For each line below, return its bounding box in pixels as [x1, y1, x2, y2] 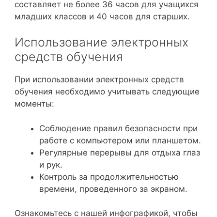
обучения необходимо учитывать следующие [15, 87, 200, 96]
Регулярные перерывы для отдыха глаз [39, 147, 200, 157]
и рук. [39, 159, 62, 170]
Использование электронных [15, 35, 188, 49]
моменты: [15, 99, 54, 108]
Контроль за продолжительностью [39, 171, 179, 182]
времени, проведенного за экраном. [39, 184, 187, 194]
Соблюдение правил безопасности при [39, 123, 198, 133]
